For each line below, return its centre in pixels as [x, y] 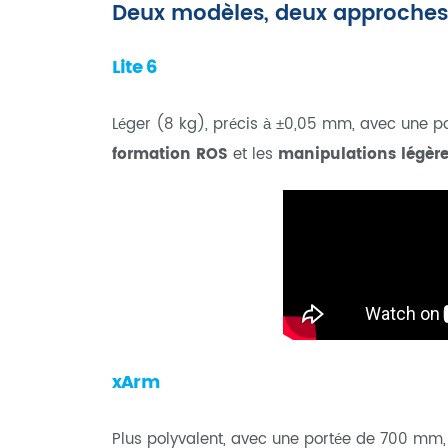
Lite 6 [134, 67]
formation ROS [170, 154]
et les [253, 154]
